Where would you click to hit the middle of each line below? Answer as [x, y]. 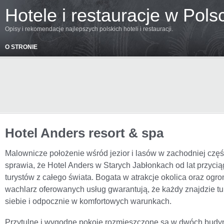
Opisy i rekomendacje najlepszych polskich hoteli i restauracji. [89, 29]
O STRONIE [21, 47]
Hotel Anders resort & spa [84, 133]
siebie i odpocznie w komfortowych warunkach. [88, 201]
